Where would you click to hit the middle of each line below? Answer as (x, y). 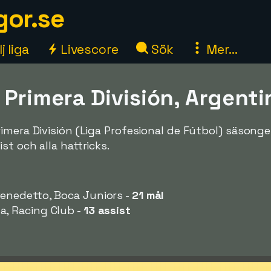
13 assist (107, 210)
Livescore (88, 49)
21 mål (148, 195)
